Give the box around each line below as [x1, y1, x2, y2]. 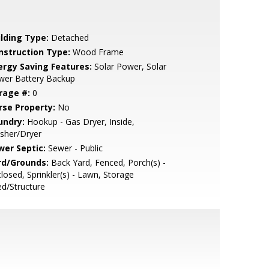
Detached [48, 32, 89, 43]
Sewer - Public [45, 142, 103, 154]
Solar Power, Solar [91, 61, 166, 72]
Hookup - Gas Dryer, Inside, [24, 116, 134, 127]
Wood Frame [70, 46, 124, 58]
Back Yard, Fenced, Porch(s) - [48, 157, 166, 168]
